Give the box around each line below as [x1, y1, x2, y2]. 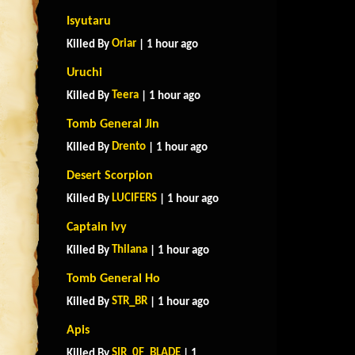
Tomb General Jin [67, 118, 159, 131]
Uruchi [67, 67, 102, 79]
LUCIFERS [112, 193, 157, 204]
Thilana [112, 244, 147, 256]
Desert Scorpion [67, 170, 153, 182]
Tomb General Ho [67, 273, 160, 285]
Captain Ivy [67, 221, 127, 234]
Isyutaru [67, 15, 111, 28]
